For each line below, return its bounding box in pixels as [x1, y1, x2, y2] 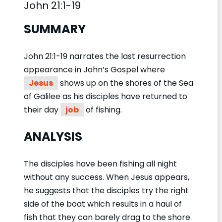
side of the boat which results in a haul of [24, 198, 182, 210]
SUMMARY [24, 20, 86, 37]
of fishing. [84, 104, 124, 115]
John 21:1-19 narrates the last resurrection [24, 50, 186, 62]
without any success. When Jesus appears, [24, 171, 189, 183]
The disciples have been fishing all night [24, 158, 177, 169]
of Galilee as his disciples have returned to [24, 90, 187, 102]
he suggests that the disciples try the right [24, 184, 189, 196]
